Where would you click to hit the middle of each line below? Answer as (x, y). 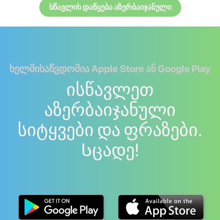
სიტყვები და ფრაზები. (110, 130)
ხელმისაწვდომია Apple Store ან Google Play (110, 69)
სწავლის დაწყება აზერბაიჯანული (110, 7)
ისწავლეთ (110, 90)
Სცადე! (110, 150)
